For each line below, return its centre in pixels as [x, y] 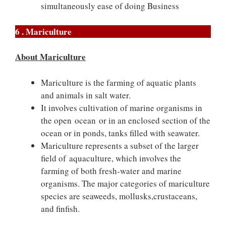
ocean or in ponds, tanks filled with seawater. [120, 133]
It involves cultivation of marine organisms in [122, 107]
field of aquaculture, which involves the [111, 158]
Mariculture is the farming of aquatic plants [119, 82]
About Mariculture [50, 57]
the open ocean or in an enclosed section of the [126, 120]
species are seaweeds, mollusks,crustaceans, [119, 196]
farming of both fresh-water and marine [111, 171]
